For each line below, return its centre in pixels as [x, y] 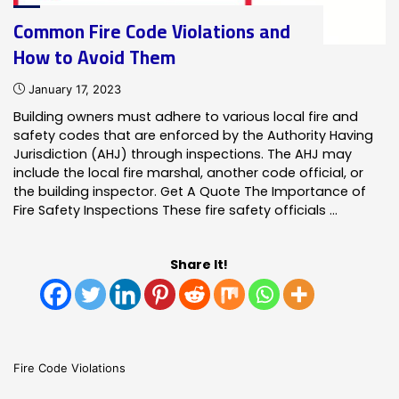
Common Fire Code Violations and [152, 31]
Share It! [199, 264]
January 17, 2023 [75, 89]
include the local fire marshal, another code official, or [189, 172]
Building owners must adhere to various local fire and [186, 116]
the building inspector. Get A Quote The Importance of [190, 191]
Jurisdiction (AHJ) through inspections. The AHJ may [183, 154]
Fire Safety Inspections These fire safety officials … [176, 210]
